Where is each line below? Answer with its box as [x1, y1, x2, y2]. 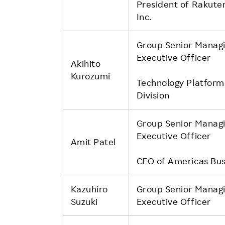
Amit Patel [70, 136, 116, 147]
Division [136, 89, 170, 100]
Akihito [70, 57, 101, 69]
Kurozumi [70, 70, 110, 81]
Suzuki [70, 195, 98, 207]
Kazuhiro [70, 183, 108, 194]
